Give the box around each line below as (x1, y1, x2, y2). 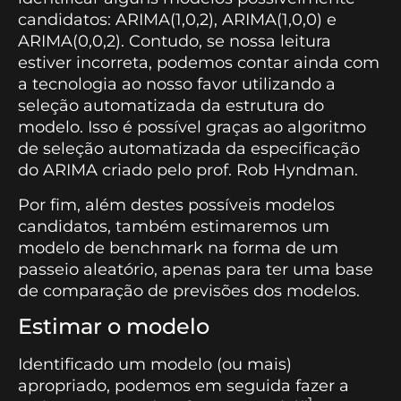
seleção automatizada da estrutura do (18, 96, 324, 116)
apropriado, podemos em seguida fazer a (18, 376, 349, 397)
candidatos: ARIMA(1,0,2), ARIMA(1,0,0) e (18, 10, 337, 30)
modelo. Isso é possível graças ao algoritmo (18, 117, 366, 138)
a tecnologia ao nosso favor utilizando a (18, 74, 336, 95)
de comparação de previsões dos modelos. (18, 280, 360, 301)
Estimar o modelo (18, 313, 209, 340)
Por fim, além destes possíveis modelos (18, 194, 335, 215)
